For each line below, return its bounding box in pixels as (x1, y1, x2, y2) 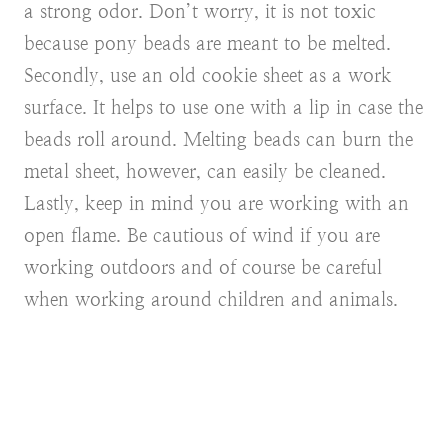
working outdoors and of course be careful (24, 256, 382, 278)
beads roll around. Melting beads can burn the (24, 128, 413, 150)
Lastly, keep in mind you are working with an (24, 192, 409, 214)
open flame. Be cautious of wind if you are (24, 224, 380, 246)
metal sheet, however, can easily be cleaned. (24, 160, 386, 182)
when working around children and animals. (24, 288, 398, 310)
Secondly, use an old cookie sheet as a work (24, 64, 392, 86)
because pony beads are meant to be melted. (24, 32, 391, 54)
